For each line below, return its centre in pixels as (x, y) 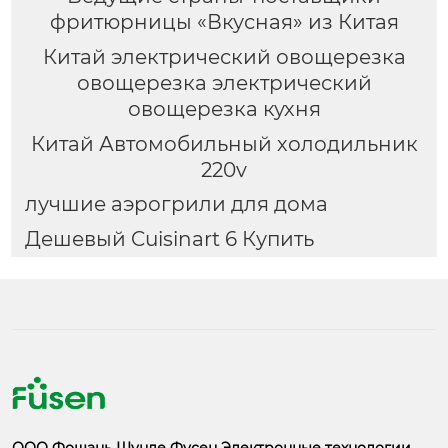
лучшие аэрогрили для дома (176, 204)
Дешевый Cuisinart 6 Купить (169, 239)
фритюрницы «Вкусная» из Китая (224, 21)
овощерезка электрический (224, 82)
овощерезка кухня (224, 108)
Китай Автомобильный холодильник (224, 143)
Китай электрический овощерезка (224, 56)
